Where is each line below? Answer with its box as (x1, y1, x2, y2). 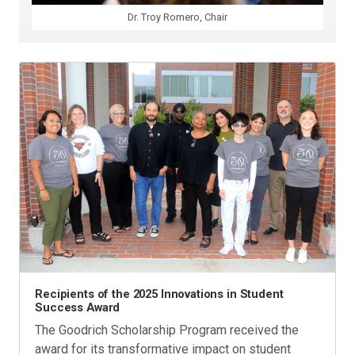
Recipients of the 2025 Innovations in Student (35, 287, 284, 302)
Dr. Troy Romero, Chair (128, 10, 227, 23)
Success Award (35, 300, 120, 315)
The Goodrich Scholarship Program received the (35, 323, 300, 338)
